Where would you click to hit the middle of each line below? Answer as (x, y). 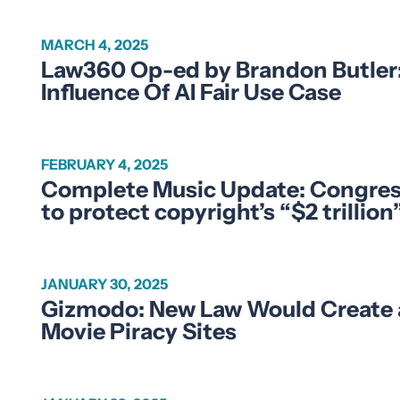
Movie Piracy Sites (138, 331)
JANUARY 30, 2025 (104, 283)
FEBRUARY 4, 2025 (104, 164)
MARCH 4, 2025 (94, 44)
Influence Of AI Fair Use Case (191, 92)
